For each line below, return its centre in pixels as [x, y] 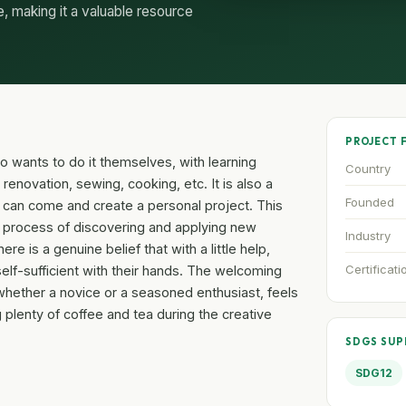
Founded [369, 202]
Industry [367, 235]
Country [367, 168]
